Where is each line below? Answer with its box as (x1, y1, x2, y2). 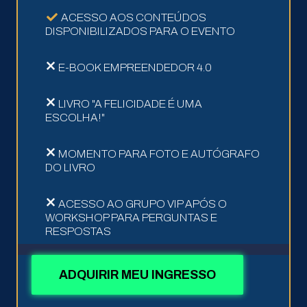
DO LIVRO (45, 162, 95, 174)
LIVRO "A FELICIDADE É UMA (58, 98, 202, 110)
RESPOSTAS (45, 225, 111, 238)
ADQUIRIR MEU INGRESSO (59, 268, 216, 282)
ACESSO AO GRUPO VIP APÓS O (58, 198, 227, 210)
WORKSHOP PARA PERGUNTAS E (45, 212, 217, 224)
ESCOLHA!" (45, 112, 105, 124)
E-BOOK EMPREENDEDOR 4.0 (58, 62, 212, 74)
